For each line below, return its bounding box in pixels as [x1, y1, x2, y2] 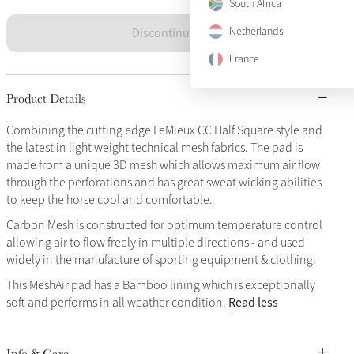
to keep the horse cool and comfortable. [6, 192, 213, 208]
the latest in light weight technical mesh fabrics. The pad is [6, 140, 303, 156]
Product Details [6, 89, 85, 107]
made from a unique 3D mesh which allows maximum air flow [6, 157, 320, 173]
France [229, 52, 259, 66]
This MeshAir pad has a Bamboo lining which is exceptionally [6, 277, 315, 293]
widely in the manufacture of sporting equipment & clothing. [6, 252, 316, 268]
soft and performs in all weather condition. [6, 295, 228, 311]
